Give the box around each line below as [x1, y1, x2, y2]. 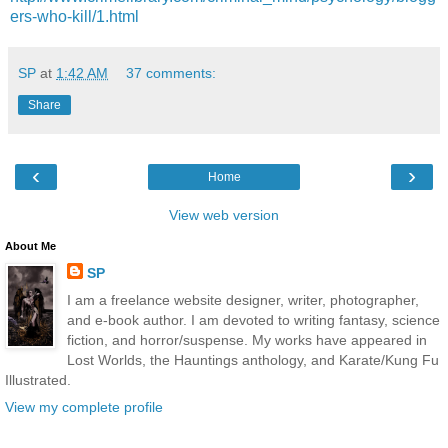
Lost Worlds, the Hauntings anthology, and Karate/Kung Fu [66, 351, 439, 368]
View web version [169, 206, 279, 223]
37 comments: [126, 64, 217, 81]
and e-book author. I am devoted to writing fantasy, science [66, 311, 440, 328]
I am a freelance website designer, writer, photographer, [66, 291, 419, 308]
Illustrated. [5, 371, 71, 388]
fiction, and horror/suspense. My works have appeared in [66, 331, 427, 348]
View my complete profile [5, 399, 163, 416]
